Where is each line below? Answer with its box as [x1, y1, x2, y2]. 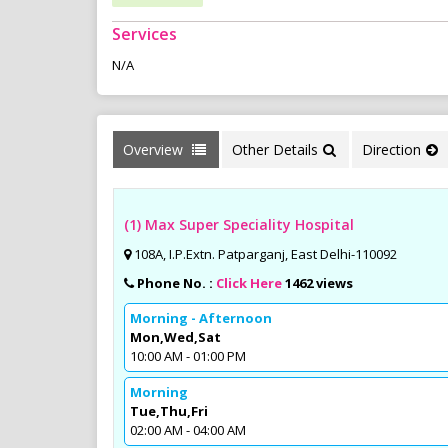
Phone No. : [137, 273, 216, 292]
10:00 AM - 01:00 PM [130, 346, 246, 365]
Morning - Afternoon [130, 308, 272, 327]
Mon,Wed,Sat [130, 327, 221, 346]
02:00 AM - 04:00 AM [130, 420, 246, 439]
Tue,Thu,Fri [130, 401, 208, 420]
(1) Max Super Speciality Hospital [124, 214, 354, 234]
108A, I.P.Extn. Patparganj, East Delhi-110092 [134, 244, 397, 263]
